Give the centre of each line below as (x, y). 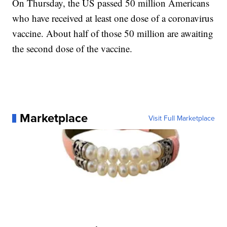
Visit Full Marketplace (181, 118)
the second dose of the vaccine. (72, 49)
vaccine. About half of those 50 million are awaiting (113, 33)
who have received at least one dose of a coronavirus (113, 18)
